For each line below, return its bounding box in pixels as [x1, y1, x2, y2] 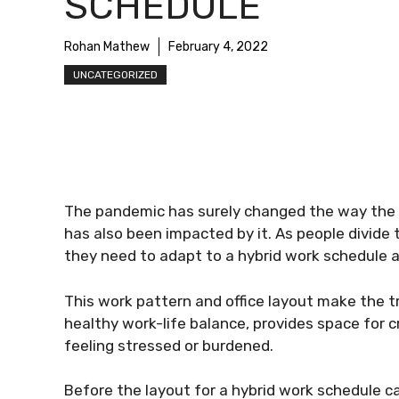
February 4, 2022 [168, 39, 268, 54]
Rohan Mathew [64, 39, 150, 54]
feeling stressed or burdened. [64, 336, 277, 354]
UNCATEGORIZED [73, 69, 158, 81]
